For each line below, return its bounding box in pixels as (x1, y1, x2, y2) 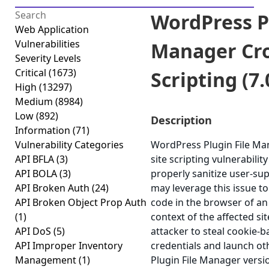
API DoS (15, 225, 53, 238)
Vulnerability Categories (15, 138, 124, 151)
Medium (15, 95, 55, 108)
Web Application (15, 23, 89, 36)
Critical (15, 66, 49, 79)
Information (15, 124, 73, 137)
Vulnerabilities (15, 37, 80, 50)
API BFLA (15, 153, 56, 166)
